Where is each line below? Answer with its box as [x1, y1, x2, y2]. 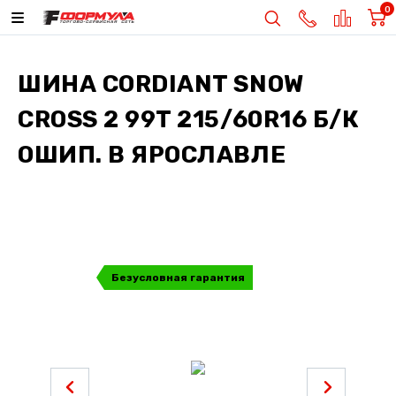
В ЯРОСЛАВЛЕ [102, 141, 286, 169]
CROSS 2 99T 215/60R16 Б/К [18, 105, 360, 133]
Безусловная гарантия [111, 271, 245, 285]
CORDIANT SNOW [102, 70, 304, 98]
